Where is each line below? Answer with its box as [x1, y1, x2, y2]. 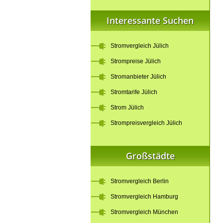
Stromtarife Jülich [111, 89, 157, 96]
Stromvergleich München [111, 209, 178, 216]
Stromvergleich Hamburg [111, 193, 178, 200]
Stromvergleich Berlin [111, 178, 169, 185]
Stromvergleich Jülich [111, 42, 169, 49]
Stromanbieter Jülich [111, 73, 166, 80]
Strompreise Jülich [111, 58, 161, 65]
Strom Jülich [111, 104, 144, 111]
